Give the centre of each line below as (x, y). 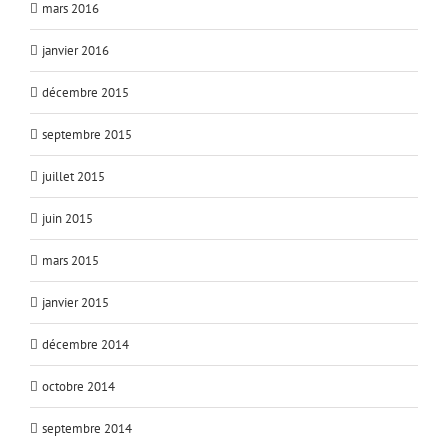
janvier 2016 (75, 51)
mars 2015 (70, 261)
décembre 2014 (85, 345)
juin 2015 (67, 219)
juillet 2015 (73, 177)
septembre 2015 (87, 135)
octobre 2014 (78, 387)
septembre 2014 (87, 429)
